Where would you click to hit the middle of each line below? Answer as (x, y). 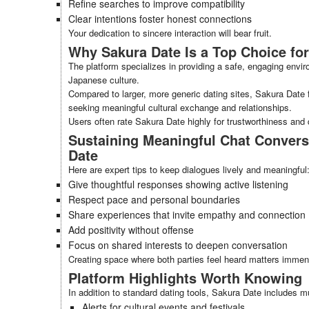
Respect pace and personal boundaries (154, 199)
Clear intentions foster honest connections (160, 19)
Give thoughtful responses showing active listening (178, 184)
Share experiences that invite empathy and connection (187, 215)
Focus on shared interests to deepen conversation (178, 245)
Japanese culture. (104, 80)
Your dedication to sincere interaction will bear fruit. (170, 33)
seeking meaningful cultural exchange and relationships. (180, 107)
